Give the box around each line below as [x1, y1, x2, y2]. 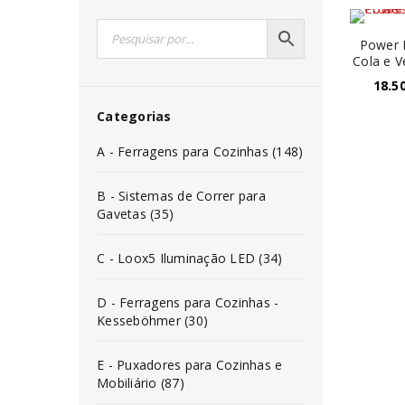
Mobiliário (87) [97, 374, 184, 391]
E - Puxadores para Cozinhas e [97, 356, 283, 373]
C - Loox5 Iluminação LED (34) [97, 250, 283, 267]
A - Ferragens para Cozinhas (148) [97, 143, 304, 160]
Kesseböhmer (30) [97, 312, 208, 329]
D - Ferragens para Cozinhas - [97, 294, 279, 311]
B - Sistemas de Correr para [97, 187, 266, 204]
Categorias [97, 108, 172, 125]
